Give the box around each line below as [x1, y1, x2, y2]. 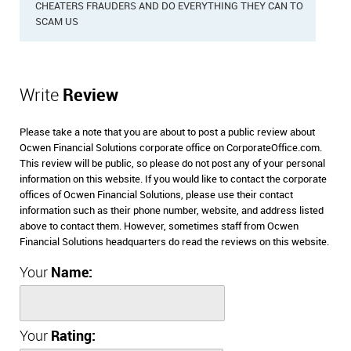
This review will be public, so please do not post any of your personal [20, 157, 325, 169]
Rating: [51, 328, 96, 344]
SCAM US [35, 16, 78, 27]
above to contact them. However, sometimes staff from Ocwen [20, 220, 299, 232]
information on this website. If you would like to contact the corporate [20, 173, 327, 185]
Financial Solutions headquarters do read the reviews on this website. [20, 236, 329, 248]
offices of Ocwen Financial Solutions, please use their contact [20, 189, 293, 201]
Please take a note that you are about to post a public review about [20, 126, 315, 138]
